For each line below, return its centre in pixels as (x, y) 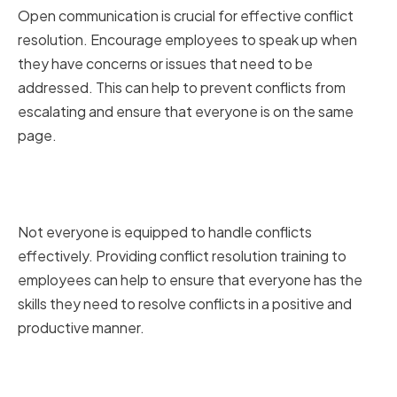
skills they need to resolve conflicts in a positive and (185, 304)
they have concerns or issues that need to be (165, 64)
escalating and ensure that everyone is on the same (186, 112)
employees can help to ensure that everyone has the (190, 280)
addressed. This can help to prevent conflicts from (182, 88)
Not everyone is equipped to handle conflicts (165, 232)
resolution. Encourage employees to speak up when (187, 40)
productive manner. (81, 328)
